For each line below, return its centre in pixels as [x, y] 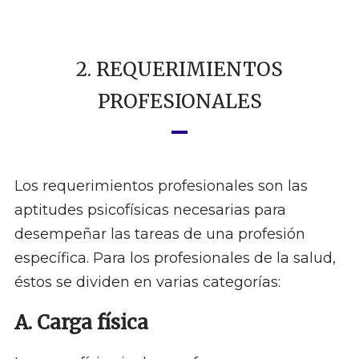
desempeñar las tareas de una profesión [159, 234]
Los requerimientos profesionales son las [161, 186]
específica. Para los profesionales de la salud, [175, 258]
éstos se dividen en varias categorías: [147, 282]
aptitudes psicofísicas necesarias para [150, 210]
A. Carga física [81, 323]
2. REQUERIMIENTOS [179, 70]
